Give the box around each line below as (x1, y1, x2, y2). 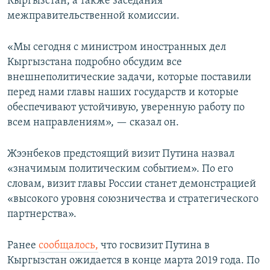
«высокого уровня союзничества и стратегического (7, 193, 259, 206)
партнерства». (7, 209, 77, 221)
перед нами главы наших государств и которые (7, 87, 239, 99)
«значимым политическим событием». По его (7, 163, 233, 175)
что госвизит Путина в (98, 240, 210, 252)
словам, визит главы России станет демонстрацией (7, 178, 256, 190)
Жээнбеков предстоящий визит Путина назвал (7, 148, 234, 160)
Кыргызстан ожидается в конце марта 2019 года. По (7, 255, 260, 267)
